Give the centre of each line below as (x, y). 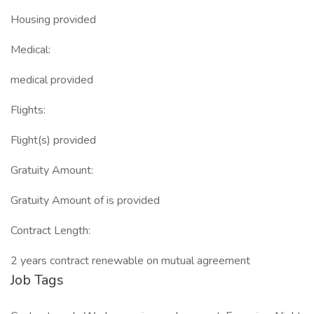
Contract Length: (50, 231)
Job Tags (37, 280)
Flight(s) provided (53, 140)
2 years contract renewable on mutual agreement (130, 261)
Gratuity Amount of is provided (85, 200)
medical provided (52, 80)
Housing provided (53, 20)
